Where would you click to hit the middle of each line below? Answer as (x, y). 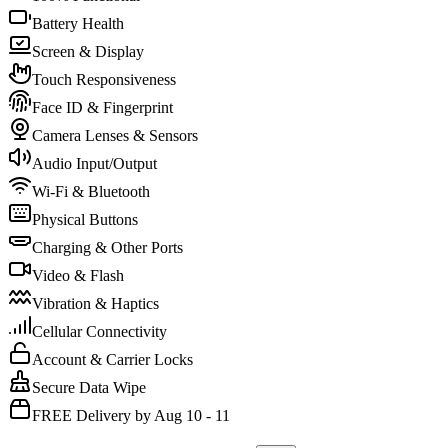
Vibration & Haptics (95, 303)
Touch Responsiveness (104, 79)
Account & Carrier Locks (112, 359)
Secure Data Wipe (89, 387)
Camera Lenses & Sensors (115, 135)
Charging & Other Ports (107, 247)
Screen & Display (88, 51)
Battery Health (78, 23)
